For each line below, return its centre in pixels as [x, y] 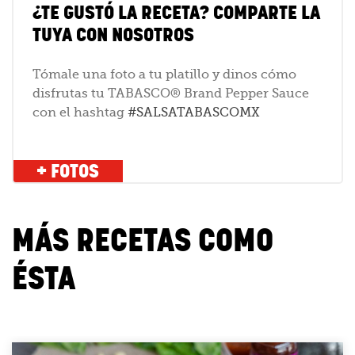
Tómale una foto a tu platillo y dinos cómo [164, 75]
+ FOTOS [68, 172]
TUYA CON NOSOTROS [113, 35]
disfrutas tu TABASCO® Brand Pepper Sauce [171, 94]
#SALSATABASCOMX [194, 113]
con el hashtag [80, 113]
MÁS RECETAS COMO [143, 241]
